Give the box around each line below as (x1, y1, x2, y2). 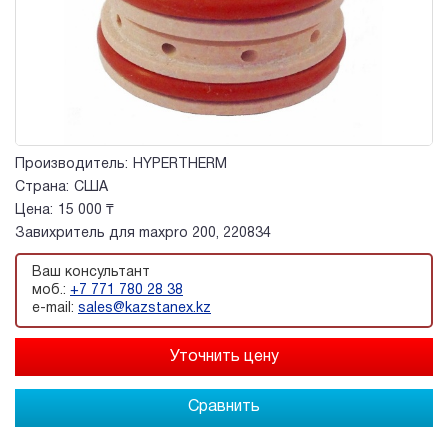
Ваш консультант (32, 265, 150, 279)
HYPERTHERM (133, 158, 227, 172)
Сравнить (188, 399, 260, 414)
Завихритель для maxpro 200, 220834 (15, 227, 271, 241)
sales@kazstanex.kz (78, 301, 211, 315)
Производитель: (15, 158, 128, 172)
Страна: (15, 181, 69, 195)
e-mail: (32, 301, 78, 315)
